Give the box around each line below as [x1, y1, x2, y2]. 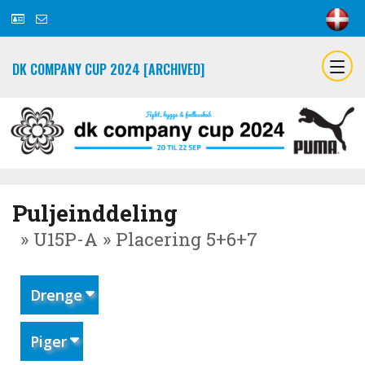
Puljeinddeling [12, 198, 178, 229]
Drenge [30, 285, 82, 306]
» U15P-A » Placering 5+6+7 [20, 227, 257, 252]
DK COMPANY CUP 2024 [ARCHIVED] [12, 59, 204, 79]
